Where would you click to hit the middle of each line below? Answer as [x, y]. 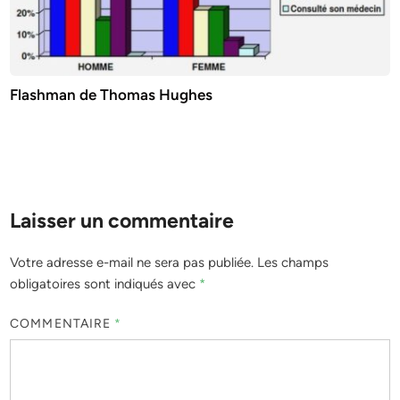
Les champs [293, 262]
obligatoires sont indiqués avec [105, 283]
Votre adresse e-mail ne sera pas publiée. [132, 262]
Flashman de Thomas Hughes [112, 94]
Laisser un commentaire [122, 220]
